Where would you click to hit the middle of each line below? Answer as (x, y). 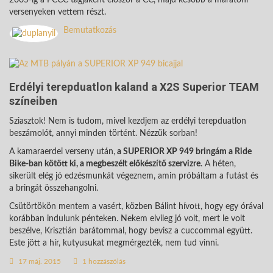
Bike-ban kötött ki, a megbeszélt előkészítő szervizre (105, 164)
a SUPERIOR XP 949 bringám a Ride (183, 151)
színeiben (33, 101)
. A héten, (218, 164)
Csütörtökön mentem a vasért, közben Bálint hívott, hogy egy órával (136, 206)
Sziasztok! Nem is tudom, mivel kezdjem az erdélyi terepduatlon (128, 121)
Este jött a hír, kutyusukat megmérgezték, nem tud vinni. (114, 243)
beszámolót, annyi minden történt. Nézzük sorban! (103, 133)
